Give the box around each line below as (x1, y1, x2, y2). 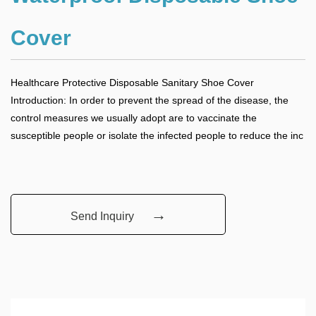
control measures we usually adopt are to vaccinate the (11, 112, 257, 123)
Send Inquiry (70, 210, 134, 222)
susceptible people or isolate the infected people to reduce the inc (11, 130, 303, 141)
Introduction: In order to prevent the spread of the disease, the (11, 95, 288, 106)
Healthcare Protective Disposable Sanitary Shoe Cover (11, 77, 254, 88)
